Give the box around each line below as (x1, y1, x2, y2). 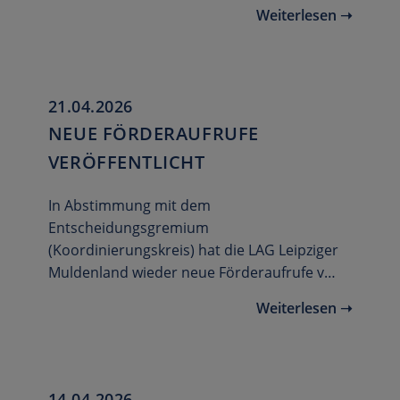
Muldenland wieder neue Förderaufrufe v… (47, 262, 336, 283)
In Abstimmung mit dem (47, 196, 211, 216)
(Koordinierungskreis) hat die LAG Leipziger (47, 240, 338, 261)
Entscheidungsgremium (47, 218, 209, 238)
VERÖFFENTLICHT (47, 150, 205, 175)
